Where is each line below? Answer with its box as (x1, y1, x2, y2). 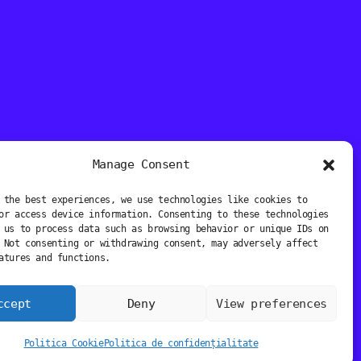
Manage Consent (92, 157, 190, 172)
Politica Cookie (23, 338, 104, 349)
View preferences (216, 296, 327, 311)
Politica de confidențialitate (103, 338, 259, 349)
